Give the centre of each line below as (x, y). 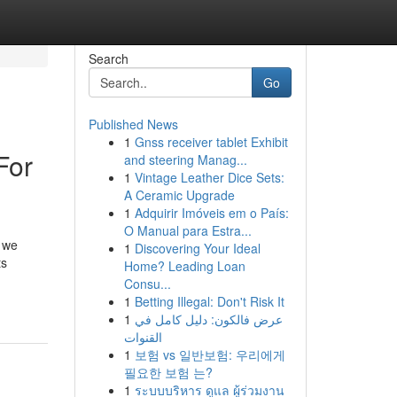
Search (108, 58)
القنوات (143, 337)
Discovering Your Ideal (197, 248)
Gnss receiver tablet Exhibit (211, 142)
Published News (133, 124)
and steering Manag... (185, 160)
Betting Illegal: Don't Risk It (209, 301)
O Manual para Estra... (187, 230)
